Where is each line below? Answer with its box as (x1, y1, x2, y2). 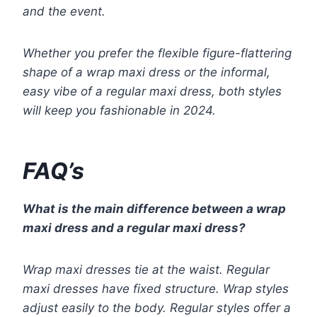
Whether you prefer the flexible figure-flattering (23, 46, 292, 61)
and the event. (23, 4, 105, 19)
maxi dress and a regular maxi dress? (23, 221, 246, 236)
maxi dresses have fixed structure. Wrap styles (23, 282, 289, 296)
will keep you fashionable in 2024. (23, 103, 216, 118)
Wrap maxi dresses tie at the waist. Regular (23, 263, 270, 277)
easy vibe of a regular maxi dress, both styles (23, 84, 282, 99)
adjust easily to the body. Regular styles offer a (23, 301, 291, 316)
